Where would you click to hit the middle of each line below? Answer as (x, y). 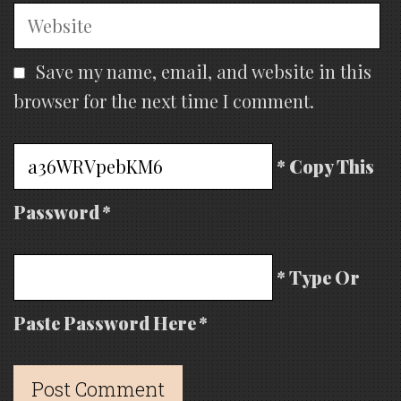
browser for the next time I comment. (164, 101)
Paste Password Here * (111, 323)
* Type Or (319, 277)
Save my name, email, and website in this (204, 72)
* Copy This (326, 166)
